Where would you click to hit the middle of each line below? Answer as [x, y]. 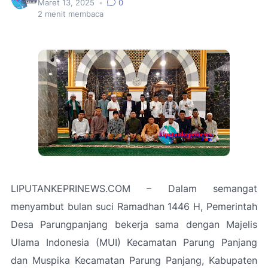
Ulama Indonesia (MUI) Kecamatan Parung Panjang [134, 242]
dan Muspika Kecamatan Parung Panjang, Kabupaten [134, 260]
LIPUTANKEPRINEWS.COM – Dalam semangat [134, 188]
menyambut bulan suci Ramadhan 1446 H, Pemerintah [134, 206]
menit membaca [73, 14]
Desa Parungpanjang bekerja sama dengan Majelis [134, 224]
